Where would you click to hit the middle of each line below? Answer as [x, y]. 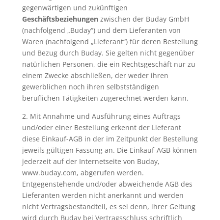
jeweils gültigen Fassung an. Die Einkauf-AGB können [109, 150]
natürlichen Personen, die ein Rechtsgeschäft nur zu [109, 64]
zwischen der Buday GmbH [143, 19]
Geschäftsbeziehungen [60, 19]
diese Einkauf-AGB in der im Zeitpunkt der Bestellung [110, 139]
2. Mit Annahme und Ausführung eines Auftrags [101, 116]
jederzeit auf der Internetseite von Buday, [91, 161]
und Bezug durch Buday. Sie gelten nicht [90, 53]
